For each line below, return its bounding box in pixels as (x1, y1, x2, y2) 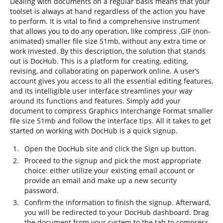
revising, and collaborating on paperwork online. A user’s (10, 66, 200, 76)
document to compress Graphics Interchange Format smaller (10, 106, 213, 115)
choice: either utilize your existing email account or (24, 166, 195, 175)
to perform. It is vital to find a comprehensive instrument (10, 16, 200, 26)
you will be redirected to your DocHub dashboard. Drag (24, 208, 209, 217)
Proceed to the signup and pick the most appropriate (24, 156, 201, 165)
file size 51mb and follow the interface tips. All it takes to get (10, 116, 211, 125)
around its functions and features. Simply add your (10, 96, 181, 106)
